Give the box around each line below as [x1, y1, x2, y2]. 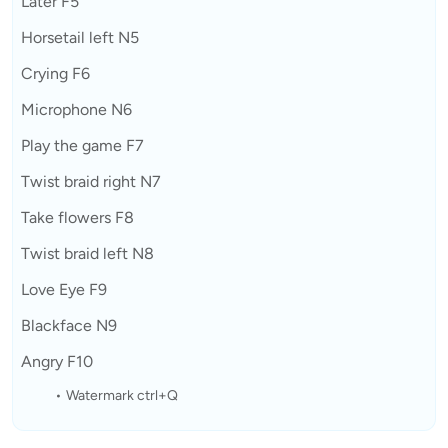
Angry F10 [21, 351, 93, 371]
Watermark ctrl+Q [65, 386, 178, 404]
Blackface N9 [21, 315, 117, 335]
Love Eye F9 [21, 279, 107, 299]
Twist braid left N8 [21, 243, 154, 263]
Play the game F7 [21, 135, 144, 155]
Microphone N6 [21, 99, 132, 119]
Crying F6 [21, 63, 90, 83]
